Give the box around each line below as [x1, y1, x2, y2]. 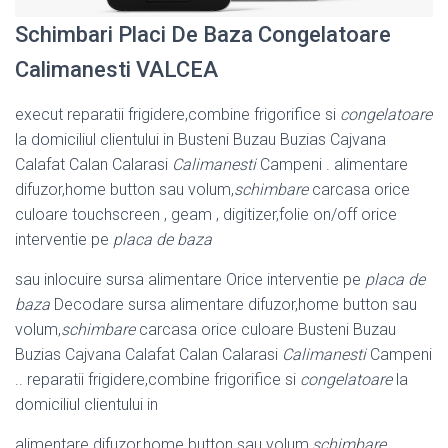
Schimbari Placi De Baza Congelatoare [15, 22, 391, 48]
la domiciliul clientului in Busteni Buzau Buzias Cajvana [15, 130, 386, 150]
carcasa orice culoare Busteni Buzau [135, 320, 396, 340]
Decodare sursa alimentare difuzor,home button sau [50, 295, 417, 315]
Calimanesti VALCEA [15, 57, 218, 83]
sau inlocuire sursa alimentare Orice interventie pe [15, 270, 365, 290]
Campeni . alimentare [256, 155, 408, 175]
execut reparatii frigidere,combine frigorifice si [15, 105, 340, 125]
